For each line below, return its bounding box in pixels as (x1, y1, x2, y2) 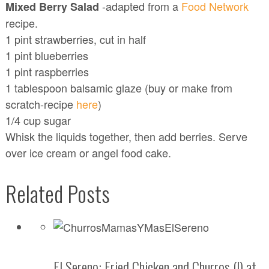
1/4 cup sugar (5, 112, 71, 128)
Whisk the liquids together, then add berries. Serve (5, 128, 247, 145)
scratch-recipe (5, 96, 76, 112)
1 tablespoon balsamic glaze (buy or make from (5, 80, 232, 96)
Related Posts (5, 177, 110, 210)
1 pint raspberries (5, 64, 89, 80)
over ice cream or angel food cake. (5, 145, 171, 161)
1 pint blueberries (5, 47, 88, 64)
